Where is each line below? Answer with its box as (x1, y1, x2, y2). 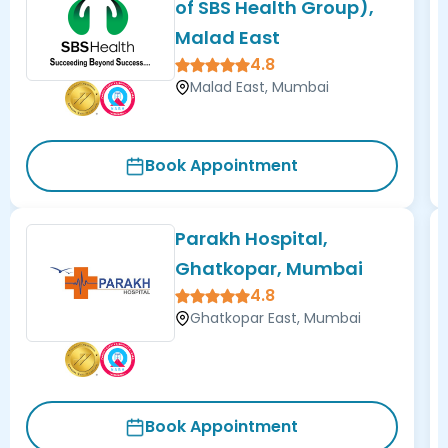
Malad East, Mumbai (189, 77, 329, 98)
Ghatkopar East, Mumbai (189, 308, 361, 328)
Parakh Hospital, (174, 226, 328, 251)
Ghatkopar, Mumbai (174, 256, 363, 281)
